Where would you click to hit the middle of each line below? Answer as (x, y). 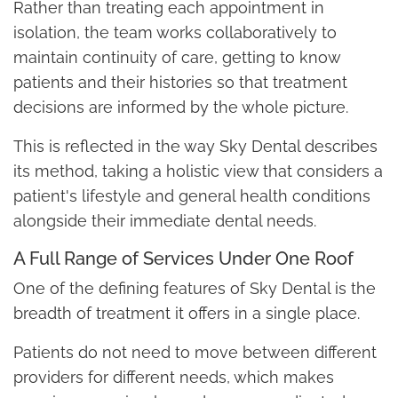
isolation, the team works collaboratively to (175, 32)
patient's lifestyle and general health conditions (192, 195)
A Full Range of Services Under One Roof (183, 258)
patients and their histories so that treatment (180, 82)
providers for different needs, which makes (174, 377)
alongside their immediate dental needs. (165, 220)
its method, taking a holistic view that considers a (198, 171)
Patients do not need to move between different (195, 352)
